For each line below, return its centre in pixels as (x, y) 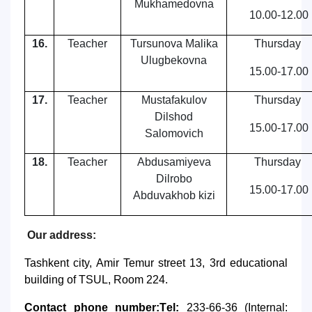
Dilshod (174, 117)
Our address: (62, 235)
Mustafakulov (174, 100)
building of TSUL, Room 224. (96, 280)
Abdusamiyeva (174, 162)
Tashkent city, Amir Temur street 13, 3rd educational (156, 263)
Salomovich (174, 133)
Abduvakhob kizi (174, 195)
